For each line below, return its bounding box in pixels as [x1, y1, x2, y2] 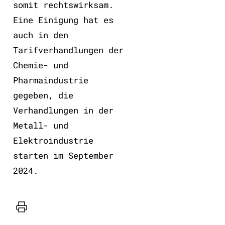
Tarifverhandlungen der [13, 44, 124, 56]
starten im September [13, 149, 114, 161]
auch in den [13, 29, 68, 41]
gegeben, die [13, 89, 73, 101]
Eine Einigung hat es [13, 14, 114, 26]
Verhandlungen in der [13, 104, 114, 116]
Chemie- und [13, 59, 68, 71]
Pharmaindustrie [13, 74, 88, 86]
